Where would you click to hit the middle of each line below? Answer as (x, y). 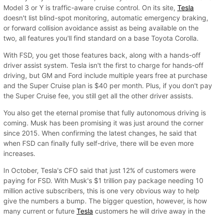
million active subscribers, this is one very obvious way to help (101, 190)
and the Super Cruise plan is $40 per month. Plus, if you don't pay (108, 85)
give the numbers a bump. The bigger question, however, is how (105, 201)
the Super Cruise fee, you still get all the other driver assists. (99, 95)
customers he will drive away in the (149, 211)
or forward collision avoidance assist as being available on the (101, 28)
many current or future (40, 211)
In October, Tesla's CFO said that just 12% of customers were (100, 170)
